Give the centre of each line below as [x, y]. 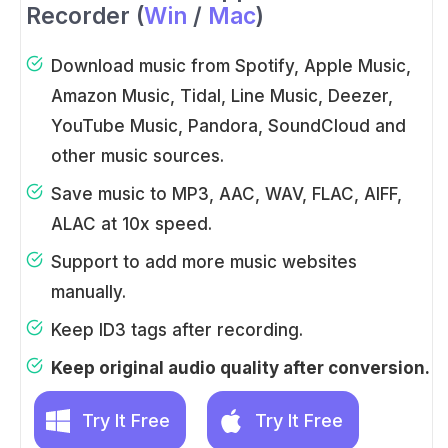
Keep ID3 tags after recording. [177, 329]
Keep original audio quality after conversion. [240, 367]
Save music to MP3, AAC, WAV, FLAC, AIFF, [226, 193]
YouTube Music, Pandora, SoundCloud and [228, 125]
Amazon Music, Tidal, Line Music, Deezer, [222, 95]
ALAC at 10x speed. [131, 223]
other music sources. [137, 155]
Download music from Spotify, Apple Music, [231, 65]
